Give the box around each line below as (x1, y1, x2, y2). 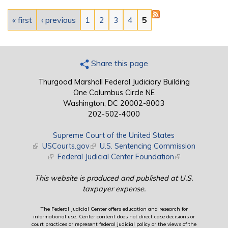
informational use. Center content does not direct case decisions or (33, 213, 195, 220)
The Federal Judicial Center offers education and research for (40, 206, 188, 213)
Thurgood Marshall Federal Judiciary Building (38, 77, 190, 87)
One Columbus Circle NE (73, 88, 155, 98)
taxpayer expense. (82, 184, 146, 194)
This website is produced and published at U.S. (35, 174, 193, 183)
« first (12, 15, 32, 25)
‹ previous (41, 15, 76, 25)
